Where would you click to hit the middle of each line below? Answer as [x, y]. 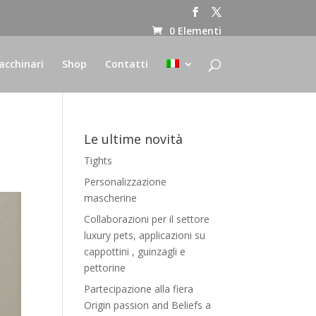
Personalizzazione [126, 182]
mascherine [111, 198]
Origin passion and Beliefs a [148, 305]
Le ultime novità [134, 139]
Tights [98, 160]
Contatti [126, 64]
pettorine [105, 268]
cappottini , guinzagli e [135, 251]
